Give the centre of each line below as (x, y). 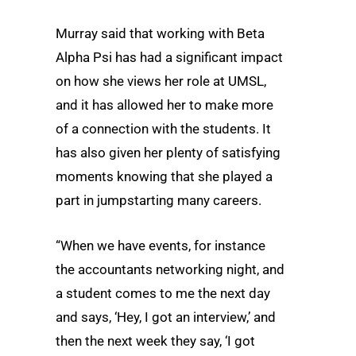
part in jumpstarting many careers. (159, 201)
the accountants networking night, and (170, 270)
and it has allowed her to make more (164, 105)
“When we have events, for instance (161, 246)
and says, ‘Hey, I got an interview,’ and (166, 317)
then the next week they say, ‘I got (155, 341)
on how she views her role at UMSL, (161, 81)
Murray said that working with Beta (160, 34)
